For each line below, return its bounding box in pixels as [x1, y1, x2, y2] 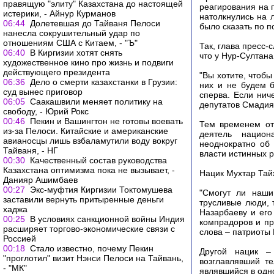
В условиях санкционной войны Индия [30, 214, 185, 224]
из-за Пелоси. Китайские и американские [3, 126, 168, 136]
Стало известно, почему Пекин [30, 243, 154, 253]
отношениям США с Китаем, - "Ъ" [3, 38, 138, 48]
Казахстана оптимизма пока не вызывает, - [3, 165, 175, 175]
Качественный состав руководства [30, 155, 167, 165]
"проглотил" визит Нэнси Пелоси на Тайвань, [3, 253, 183, 263]
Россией [3, 234, 36, 243]
